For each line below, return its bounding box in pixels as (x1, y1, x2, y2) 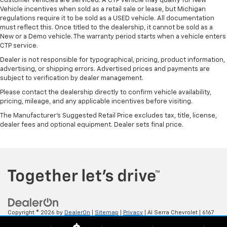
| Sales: (115, 218, 138, 224)
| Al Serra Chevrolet (143, 209, 198, 215)
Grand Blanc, (50, 218, 87, 224)
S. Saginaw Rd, (8, 218, 50, 224)
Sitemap (95, 209, 119, 215)
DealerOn (64, 209, 90, 215)
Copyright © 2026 (8, 209, 56, 215)
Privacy (123, 209, 143, 215)
